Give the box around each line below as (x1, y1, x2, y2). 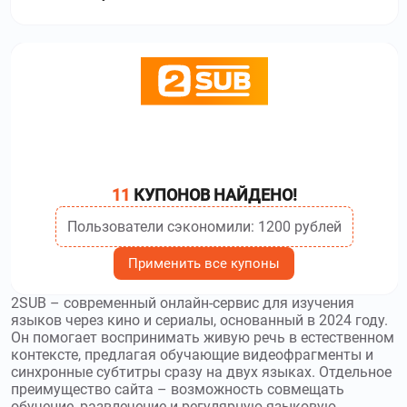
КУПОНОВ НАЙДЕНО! (129, 184, 297, 204)
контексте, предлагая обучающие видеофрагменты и (11, 345, 373, 363)
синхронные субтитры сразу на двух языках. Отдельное (11, 362, 392, 381)
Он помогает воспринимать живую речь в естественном (11, 328, 394, 346)
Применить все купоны (128, 254, 281, 272)
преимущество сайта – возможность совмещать (11, 380, 344, 398)
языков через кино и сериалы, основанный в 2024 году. (11, 311, 388, 329)
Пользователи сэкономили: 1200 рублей (66, 217, 342, 235)
